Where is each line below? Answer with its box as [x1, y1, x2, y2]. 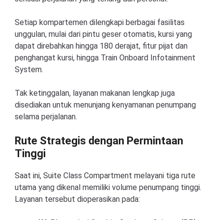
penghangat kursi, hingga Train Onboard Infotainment [15, 53, 195, 62]
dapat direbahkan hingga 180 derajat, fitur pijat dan [15, 41, 188, 51]
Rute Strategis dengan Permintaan [15, 135, 183, 147]
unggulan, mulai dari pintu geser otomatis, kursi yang [15, 29, 192, 39]
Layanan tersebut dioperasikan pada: [15, 194, 140, 204]
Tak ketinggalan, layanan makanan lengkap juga [15, 88, 175, 98]
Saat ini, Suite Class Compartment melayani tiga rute [15, 171, 195, 180]
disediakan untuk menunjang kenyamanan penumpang [15, 100, 196, 110]
